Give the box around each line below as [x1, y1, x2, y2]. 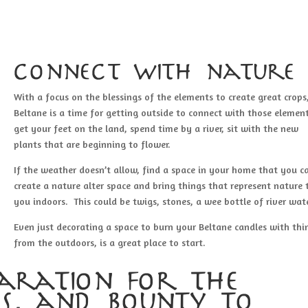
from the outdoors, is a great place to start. [14, 236, 206, 249]
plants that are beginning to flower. [14, 138, 171, 151]
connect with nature [14, 63, 296, 84]
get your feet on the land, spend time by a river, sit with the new [14, 122, 299, 135]
